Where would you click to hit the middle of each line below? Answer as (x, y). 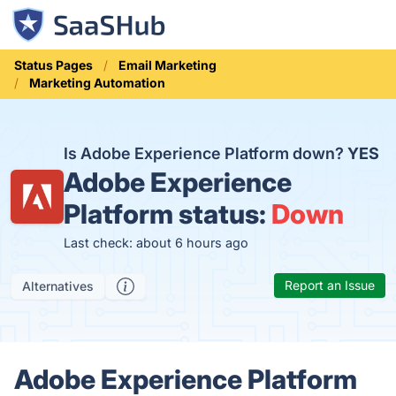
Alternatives (58, 286)
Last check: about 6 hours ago (156, 243)
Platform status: (168, 214)
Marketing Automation (97, 83)
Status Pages (53, 65)
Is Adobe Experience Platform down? (206, 153)
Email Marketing (168, 65)
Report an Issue (330, 285)
